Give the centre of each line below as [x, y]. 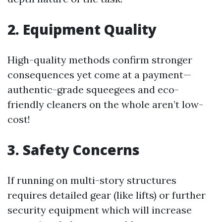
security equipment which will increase [100, 210]
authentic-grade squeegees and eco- [93, 89]
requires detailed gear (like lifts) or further [107, 195]
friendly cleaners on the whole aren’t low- [105, 104]
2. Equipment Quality [82, 29]
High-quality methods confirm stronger [100, 60]
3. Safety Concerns [74, 150]
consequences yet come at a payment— [99, 75]
